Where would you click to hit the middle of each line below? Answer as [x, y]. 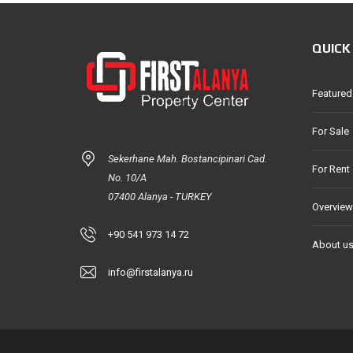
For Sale [331, 131]
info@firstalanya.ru [150, 272]
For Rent [331, 169]
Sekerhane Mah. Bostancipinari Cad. [188, 159]
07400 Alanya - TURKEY [160, 197]
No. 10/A [127, 178]
